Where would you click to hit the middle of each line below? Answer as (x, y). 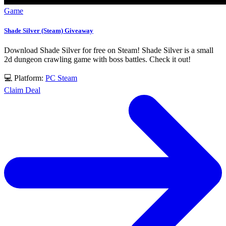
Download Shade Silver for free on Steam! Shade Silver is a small (109, 50)
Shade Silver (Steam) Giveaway (49, 30)
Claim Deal (22, 90)
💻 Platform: (25, 78)
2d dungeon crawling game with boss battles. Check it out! (97, 59)
